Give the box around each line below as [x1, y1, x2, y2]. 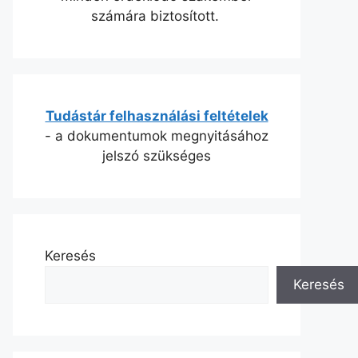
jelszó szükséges [102, 147, 211, 164]
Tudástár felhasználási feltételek [45, 107, 268, 124]
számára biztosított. [90, 7, 223, 24]
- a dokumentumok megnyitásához [45, 127, 268, 144]
